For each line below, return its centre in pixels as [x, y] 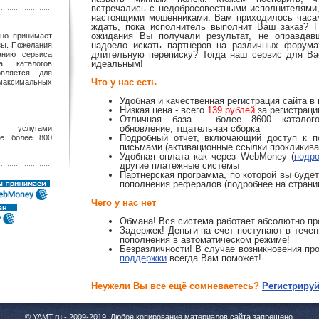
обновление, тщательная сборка [190, 129]
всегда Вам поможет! [214, 258]
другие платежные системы [179, 166]
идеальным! [117, 64]
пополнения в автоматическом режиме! [205, 240]
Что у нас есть [124, 82]
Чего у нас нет [124, 203]
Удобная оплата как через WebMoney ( [207, 156]
